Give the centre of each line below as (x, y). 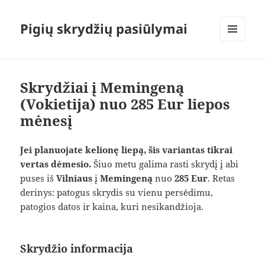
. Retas (222, 178)
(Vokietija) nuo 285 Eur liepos (125, 104)
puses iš (38, 178)
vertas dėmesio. (56, 164)
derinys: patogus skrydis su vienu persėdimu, (117, 192)
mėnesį (46, 121)
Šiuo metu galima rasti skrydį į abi (165, 164)
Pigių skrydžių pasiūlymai (104, 29)
